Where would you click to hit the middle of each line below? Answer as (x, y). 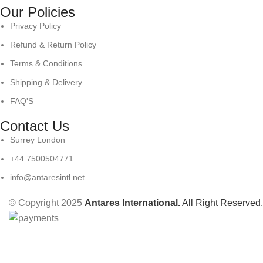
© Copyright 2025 (47, 203)
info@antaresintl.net (48, 177)
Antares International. (132, 203)
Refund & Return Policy (53, 44)
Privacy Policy (36, 26)
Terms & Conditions (46, 63)
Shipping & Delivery (46, 82)
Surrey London (38, 139)
